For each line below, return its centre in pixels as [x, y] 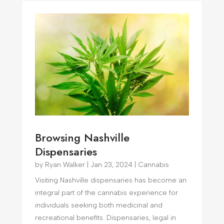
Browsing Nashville [82, 138]
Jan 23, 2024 [111, 165]
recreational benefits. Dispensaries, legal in [105, 218]
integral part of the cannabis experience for [106, 193]
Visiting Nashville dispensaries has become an [110, 180]
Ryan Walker [65, 165]
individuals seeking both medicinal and [98, 205]
